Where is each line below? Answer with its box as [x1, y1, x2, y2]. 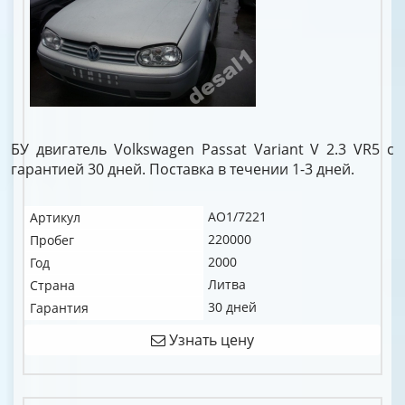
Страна [30, 277, 75, 294]
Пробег [30, 231, 74, 249]
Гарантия [30, 299, 89, 316]
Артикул [30, 209, 80, 226]
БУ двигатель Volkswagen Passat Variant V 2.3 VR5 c [11, 139, 394, 159]
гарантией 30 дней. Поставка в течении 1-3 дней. [11, 159, 354, 179]
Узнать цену [165, 330, 254, 350]
